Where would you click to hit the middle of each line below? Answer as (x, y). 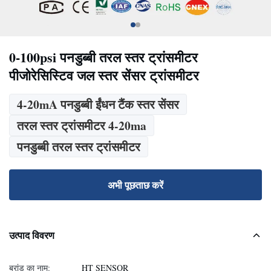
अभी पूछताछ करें (135, 185)
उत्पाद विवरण (32, 235)
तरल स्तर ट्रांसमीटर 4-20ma (82, 126)
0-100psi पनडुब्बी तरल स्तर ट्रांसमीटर (103, 57)
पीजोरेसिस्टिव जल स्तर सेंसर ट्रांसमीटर (104, 75)
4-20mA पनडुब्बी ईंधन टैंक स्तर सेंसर (98, 104)
